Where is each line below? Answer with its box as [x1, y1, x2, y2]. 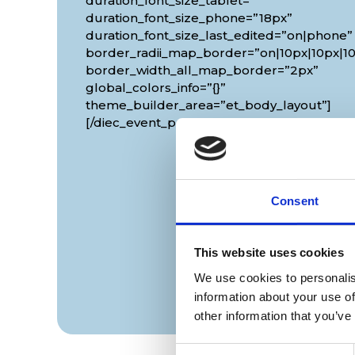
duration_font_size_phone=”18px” [86, 10, 292, 25]
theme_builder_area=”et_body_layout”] [86, 97, 331, 113]
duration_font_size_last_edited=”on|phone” [86, 27, 353, 43]
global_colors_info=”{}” [86, 79, 226, 95]
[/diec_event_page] [86, 114, 204, 130]
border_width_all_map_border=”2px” [86, 62, 319, 78]
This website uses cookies [193, 246, 344, 260]
